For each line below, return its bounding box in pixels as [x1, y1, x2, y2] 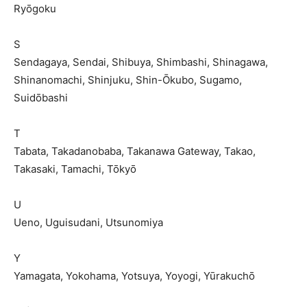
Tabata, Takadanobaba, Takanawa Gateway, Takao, [14, 145, 256, 158]
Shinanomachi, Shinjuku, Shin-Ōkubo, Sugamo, [14, 73, 242, 86]
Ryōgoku [14, 2, 56, 15]
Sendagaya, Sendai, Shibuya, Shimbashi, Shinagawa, [14, 56, 268, 69]
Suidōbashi [14, 91, 68, 104]
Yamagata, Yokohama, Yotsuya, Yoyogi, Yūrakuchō [14, 269, 255, 282]
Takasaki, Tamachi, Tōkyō [14, 162, 136, 175]
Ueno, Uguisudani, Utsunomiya [14, 216, 163, 229]
